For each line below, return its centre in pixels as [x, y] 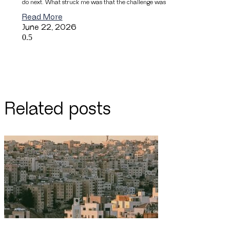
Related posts [57, 109]
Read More [42, 17]
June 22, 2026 [49, 27]
